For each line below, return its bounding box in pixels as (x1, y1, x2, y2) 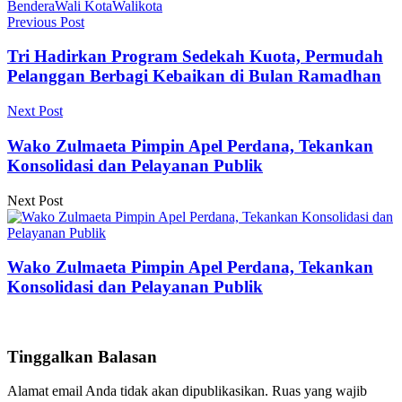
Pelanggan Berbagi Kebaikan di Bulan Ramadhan (7, 66, 381, 86)
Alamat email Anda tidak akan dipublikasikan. (7, 383, 268, 399)
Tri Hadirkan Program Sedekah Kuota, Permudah (7, 47, 383, 66)
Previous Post (7, 13, 84, 30)
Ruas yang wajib (272, 383, 367, 399)
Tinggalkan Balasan (7, 346, 157, 366)
